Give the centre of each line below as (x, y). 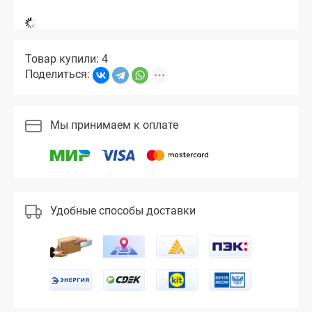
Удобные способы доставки (123, 211)
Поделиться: (59, 75)
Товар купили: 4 (67, 59)
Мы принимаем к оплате (114, 125)
